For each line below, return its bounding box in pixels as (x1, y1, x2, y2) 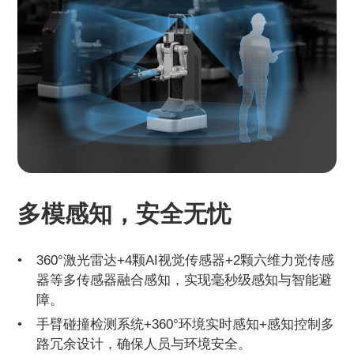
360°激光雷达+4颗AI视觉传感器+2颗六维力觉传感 (36, 252, 335, 269)
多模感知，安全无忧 (17, 201, 232, 228)
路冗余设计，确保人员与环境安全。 (36, 336, 252, 352)
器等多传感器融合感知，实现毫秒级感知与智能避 (36, 272, 333, 288)
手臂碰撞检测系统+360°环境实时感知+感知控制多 (36, 316, 335, 333)
